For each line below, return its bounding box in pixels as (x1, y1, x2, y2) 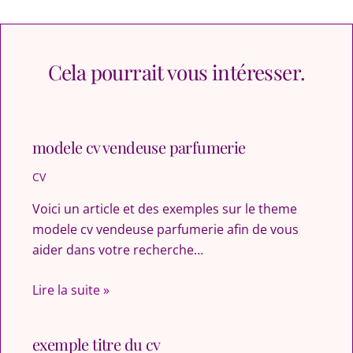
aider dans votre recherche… (32, 240, 203, 258)
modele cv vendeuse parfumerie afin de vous (32, 220, 299, 238)
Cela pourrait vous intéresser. (47, 58, 306, 86)
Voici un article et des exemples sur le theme (32, 199, 297, 217)
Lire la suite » (32, 281, 110, 299)
